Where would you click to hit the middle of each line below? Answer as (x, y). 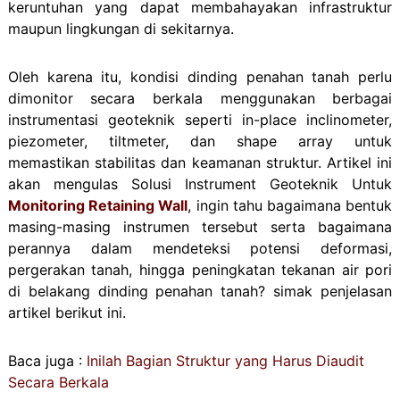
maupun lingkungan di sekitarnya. (121, 28)
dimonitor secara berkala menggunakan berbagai (200, 98)
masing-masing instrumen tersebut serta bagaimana (200, 226)
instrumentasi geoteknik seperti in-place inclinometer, (200, 119)
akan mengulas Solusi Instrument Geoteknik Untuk (200, 183)
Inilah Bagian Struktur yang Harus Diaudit (225, 360)
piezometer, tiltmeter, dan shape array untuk (200, 141)
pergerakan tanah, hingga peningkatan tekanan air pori (200, 269)
